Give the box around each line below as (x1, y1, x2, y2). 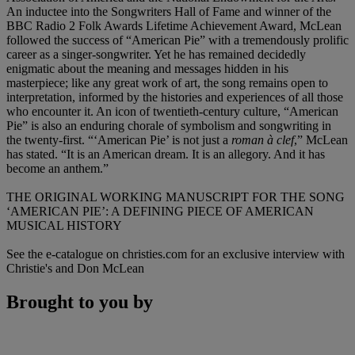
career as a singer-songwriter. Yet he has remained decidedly (6, 48, 306, 62)
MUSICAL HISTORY (6, 219, 122, 233)
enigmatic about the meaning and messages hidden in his (6, 62, 288, 76)
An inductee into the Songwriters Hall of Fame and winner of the (6, 5, 331, 19)
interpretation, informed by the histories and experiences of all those (6, 90, 343, 105)
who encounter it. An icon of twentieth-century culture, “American (6, 105, 338, 119)
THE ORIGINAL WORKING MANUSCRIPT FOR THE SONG (6, 190, 345, 204)
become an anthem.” (6, 162, 109, 176)
